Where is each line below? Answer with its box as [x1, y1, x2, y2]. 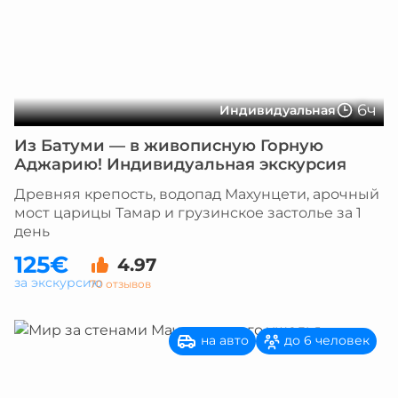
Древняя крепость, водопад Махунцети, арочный [14, 186, 379, 203]
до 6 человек [281, 332, 370, 349]
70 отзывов [90, 276, 151, 291]
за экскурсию [14, 275, 102, 291]
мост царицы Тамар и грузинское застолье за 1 [14, 204, 362, 221]
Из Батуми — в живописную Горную [14, 136, 323, 155]
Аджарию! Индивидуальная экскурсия [14, 155, 346, 174]
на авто [197, 331, 249, 348]
